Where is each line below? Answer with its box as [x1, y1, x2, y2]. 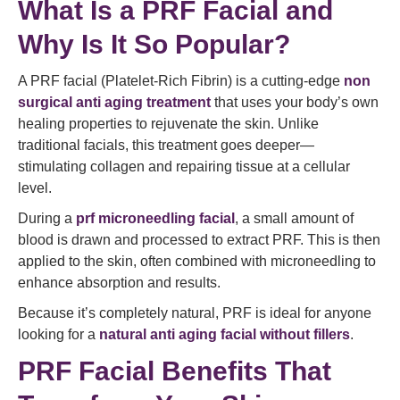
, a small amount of [235, 211, 354, 226]
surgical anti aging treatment [18, 95, 211, 110]
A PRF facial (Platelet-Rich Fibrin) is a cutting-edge [18, 73, 344, 88]
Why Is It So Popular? [18, 29, 290, 59]
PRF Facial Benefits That [18, 356, 331, 386]
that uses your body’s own [211, 95, 379, 110]
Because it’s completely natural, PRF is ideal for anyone [18, 305, 371, 321]
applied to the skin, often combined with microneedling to [18, 254, 376, 269]
